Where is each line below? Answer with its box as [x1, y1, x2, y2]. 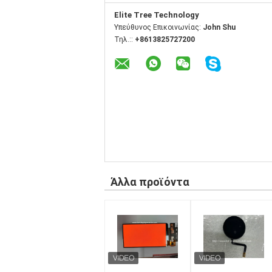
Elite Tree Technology [114, 10, 199, 19]
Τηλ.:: [114, 35, 135, 44]
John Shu [203, 23, 236, 32]
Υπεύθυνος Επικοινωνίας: [114, 23, 203, 32]
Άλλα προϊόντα [110, 175, 189, 188]
